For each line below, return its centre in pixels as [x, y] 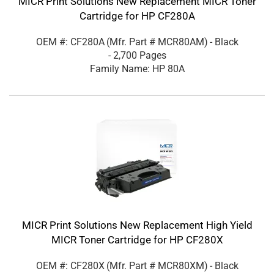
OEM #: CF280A [70, 42]
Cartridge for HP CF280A [137, 16]
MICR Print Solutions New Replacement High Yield [137, 225]
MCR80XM [181, 266]
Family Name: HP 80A [137, 69]
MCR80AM [181, 42]
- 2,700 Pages [137, 56]
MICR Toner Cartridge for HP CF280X [137, 240]
